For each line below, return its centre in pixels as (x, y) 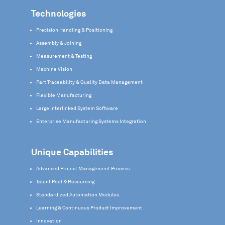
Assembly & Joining (59, 43)
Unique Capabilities (72, 152)
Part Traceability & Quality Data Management (90, 82)
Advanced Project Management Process (83, 168)
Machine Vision (54, 69)
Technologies (59, 14)
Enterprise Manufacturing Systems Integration (91, 121)
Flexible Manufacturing (64, 95)
